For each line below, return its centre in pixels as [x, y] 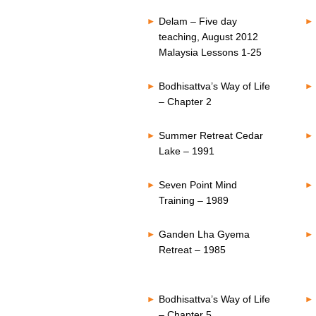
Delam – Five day [197, 21]
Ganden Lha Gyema [204, 234]
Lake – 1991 [186, 151]
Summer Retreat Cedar [211, 135]
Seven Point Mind [197, 185]
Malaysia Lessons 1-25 [210, 52]
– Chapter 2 [185, 102]
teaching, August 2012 [208, 37]
